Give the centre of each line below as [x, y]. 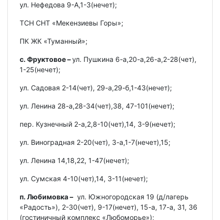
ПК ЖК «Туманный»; [54, 41]
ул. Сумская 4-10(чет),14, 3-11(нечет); [84, 178]
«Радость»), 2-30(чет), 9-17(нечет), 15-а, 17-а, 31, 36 [109, 207]
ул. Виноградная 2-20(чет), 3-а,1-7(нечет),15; [95, 142]
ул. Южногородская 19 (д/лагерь [131, 196]
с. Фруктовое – [46, 59]
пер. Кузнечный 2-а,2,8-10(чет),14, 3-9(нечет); [97, 124]
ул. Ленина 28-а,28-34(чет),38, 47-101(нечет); [97, 106]
